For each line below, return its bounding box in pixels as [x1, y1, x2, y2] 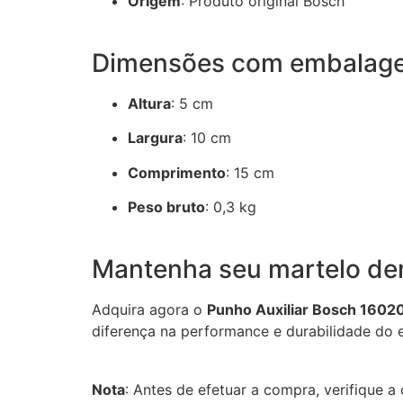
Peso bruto [128, 198, 205, 217]
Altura [128, 94, 171, 113]
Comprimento [128, 163, 226, 182]
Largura [128, 129, 183, 148]
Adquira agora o [92, 300, 207, 319]
